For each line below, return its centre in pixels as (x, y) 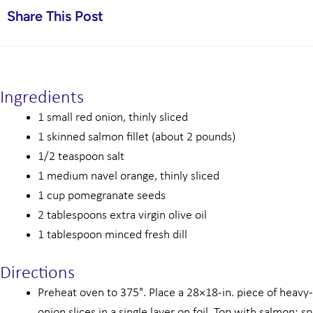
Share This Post (55, 16)
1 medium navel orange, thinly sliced (129, 176)
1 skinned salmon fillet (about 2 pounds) (137, 137)
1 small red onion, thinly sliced (113, 117)
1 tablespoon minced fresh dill (112, 235)
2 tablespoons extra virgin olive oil (122, 215)
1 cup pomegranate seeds (102, 196)
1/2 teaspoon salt (81, 156)
